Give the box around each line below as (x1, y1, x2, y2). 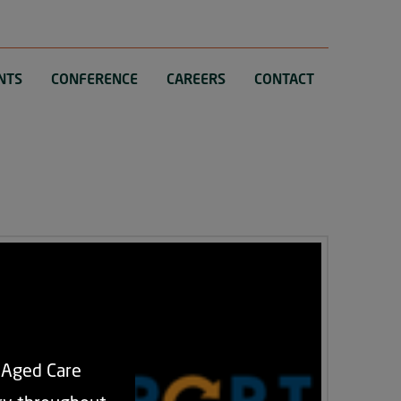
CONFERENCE (51, 70, 139, 87)
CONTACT (254, 70, 315, 87)
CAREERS (166, 70, 226, 87)
